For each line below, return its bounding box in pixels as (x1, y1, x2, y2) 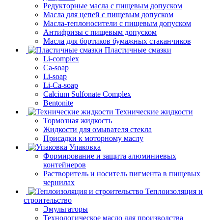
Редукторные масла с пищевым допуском (43, 1, 182, 10)
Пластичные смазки (105, 45, 171, 54)
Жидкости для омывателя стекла (43, 125, 152, 134)
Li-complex (43, 54, 79, 63)
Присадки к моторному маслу (43, 134, 143, 142)
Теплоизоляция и (145, 187, 203, 195)
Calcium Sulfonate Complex (43, 89, 131, 98)
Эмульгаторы (43, 204, 88, 213)
